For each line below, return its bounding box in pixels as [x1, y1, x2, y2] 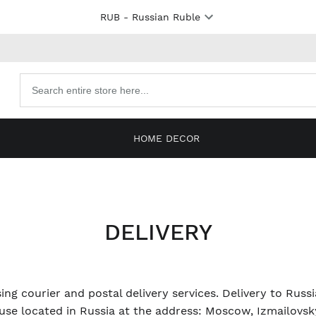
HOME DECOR [133, 133, 200, 144]
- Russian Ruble [119, 11, 200, 23]
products [19, 90, 63, 102]
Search [19, 75, 53, 86]
